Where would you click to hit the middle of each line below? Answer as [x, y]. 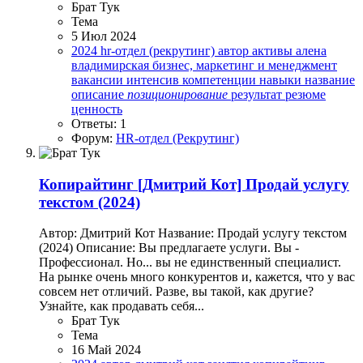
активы [274, 50]
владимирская [112, 65]
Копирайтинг [86, 184]
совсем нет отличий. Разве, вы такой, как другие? [176, 292]
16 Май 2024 [106, 350]
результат [258, 94]
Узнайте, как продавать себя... [122, 306]
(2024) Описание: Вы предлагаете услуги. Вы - [169, 248]
